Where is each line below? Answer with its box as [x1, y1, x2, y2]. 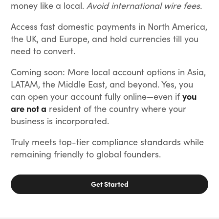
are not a [11, 102, 47, 114]
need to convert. [11, 44, 76, 57]
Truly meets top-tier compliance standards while [11, 135, 204, 148]
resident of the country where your [46, 102, 187, 114]
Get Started [90, 178, 129, 189]
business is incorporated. [11, 114, 109, 127]
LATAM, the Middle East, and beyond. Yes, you [11, 77, 194, 90]
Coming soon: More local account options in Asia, [11, 65, 206, 78]
